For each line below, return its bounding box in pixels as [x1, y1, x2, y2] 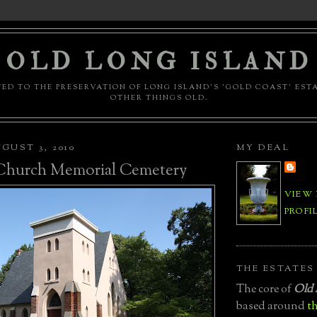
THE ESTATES [236, 262, 315, 275]
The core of [236, 281, 294, 298]
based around [236, 298, 307, 315]
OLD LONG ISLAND [6, 47, 313, 76]
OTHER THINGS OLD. [110, 93, 209, 104]
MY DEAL [236, 142, 290, 155]
